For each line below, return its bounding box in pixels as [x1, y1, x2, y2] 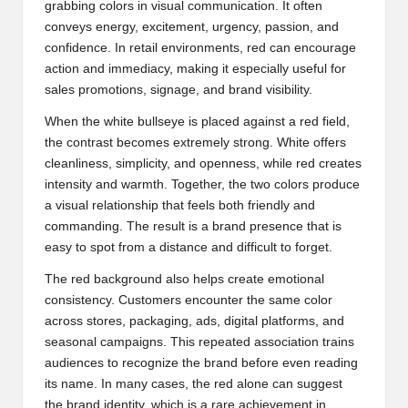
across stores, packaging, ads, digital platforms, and [45, 314, 344, 329]
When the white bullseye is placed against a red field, [45, 115, 350, 129]
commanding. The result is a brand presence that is [45, 219, 342, 234]
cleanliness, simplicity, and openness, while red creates [45, 157, 362, 171]
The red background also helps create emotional [45, 272, 324, 287]
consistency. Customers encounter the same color [45, 293, 332, 308]
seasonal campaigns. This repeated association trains [45, 335, 354, 350]
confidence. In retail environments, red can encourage [45, 41, 356, 56]
